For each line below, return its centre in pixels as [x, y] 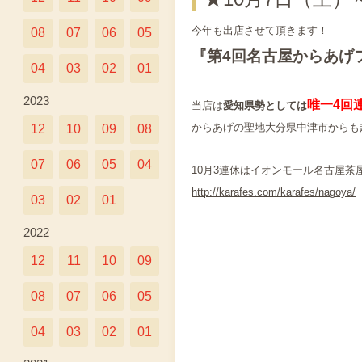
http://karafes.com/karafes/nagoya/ [274, 192]
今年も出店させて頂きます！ [260, 31]
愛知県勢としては [265, 105]
